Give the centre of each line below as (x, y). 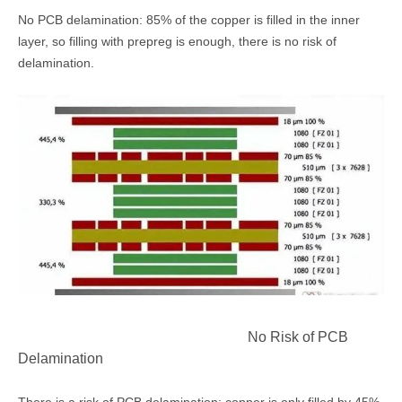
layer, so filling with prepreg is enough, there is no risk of (177, 41)
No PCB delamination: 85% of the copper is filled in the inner (189, 19)
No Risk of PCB (183, 337)
